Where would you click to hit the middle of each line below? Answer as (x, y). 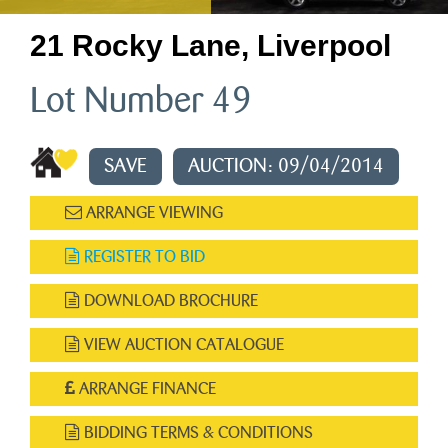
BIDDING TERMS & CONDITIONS (196, 432)
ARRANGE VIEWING (152, 212)
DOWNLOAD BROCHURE (169, 300)
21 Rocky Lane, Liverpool (210, 45)
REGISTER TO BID (142, 256)
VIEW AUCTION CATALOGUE (182, 344)
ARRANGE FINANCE (145, 388)
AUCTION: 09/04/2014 (286, 166)
